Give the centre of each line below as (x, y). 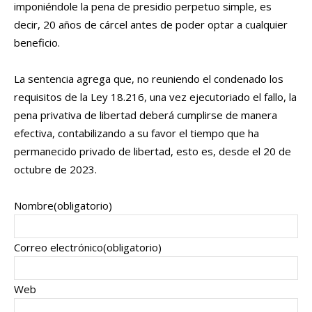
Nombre (34, 206)
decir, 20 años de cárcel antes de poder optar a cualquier (151, 25)
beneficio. (37, 43)
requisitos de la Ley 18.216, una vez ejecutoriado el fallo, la (155, 97)
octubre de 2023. (55, 170)
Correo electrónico (58, 248)
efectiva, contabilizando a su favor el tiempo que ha (136, 133)
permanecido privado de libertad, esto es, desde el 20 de (153, 151)
